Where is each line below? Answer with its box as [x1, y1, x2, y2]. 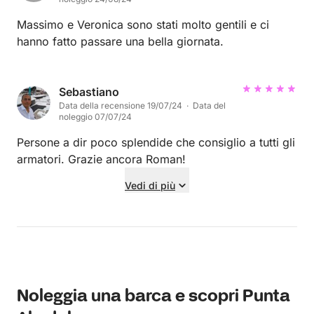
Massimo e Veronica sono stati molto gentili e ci [17, 17, 269, 32]
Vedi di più [125, 179, 175, 191]
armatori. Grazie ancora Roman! [17, 151, 186, 166]
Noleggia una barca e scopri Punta [17, 285, 290, 308]
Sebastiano [59, 84, 119, 99]
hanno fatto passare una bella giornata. [17, 34, 224, 48]
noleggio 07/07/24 [59, 111, 132, 122]
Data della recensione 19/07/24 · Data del [59, 100, 226, 111]
